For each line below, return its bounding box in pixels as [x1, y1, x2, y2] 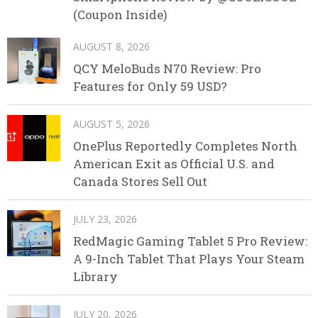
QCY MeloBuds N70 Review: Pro [73, 60, 261, 77]
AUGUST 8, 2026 [73, 40, 150, 54]
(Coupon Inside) [73, 6, 168, 23]
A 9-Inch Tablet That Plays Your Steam [73, 251, 305, 268]
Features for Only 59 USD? [73, 78, 227, 95]
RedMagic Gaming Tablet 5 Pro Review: [73, 233, 307, 250]
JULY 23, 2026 [73, 212, 137, 226]
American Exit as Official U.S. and [73, 155, 275, 172]
